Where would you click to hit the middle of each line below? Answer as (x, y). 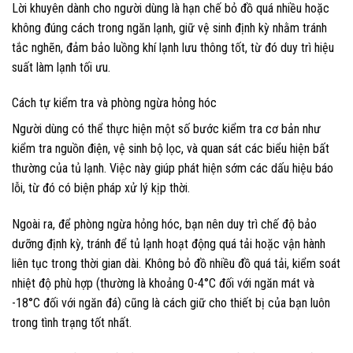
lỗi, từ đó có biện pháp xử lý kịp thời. (101, 188)
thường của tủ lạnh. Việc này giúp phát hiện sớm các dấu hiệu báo (173, 169)
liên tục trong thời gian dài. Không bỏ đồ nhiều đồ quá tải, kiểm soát (176, 264)
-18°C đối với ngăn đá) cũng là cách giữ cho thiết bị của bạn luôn (171, 303)
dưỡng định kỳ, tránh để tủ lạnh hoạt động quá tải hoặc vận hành (169, 244)
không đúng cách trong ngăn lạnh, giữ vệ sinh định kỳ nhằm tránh (169, 28)
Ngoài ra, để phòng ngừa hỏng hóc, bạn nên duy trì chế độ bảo (164, 225)
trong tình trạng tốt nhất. (72, 323)
